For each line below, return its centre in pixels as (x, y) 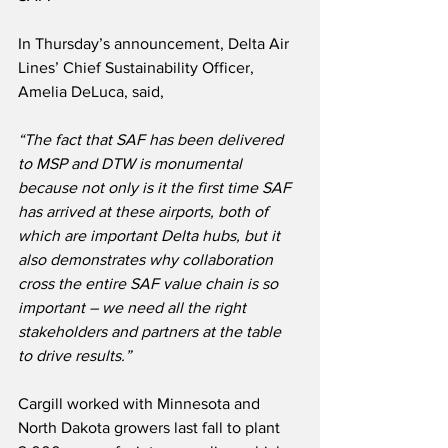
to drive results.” (74, 356)
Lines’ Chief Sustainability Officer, (138, 68)
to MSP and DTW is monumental (132, 164)
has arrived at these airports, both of (145, 212)
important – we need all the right (134, 308)
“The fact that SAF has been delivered (152, 140)
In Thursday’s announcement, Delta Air (155, 44)
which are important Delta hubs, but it (151, 236)
